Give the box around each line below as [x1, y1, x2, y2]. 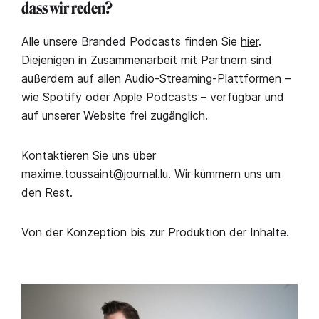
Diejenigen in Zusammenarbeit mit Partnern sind [21, 52, 272, 67]
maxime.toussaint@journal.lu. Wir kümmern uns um [21, 166, 281, 181]
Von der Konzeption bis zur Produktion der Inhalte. [21, 224, 289, 239]
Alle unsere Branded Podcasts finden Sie [21, 33, 241, 48]
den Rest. [21, 184, 73, 199]
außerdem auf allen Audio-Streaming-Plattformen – [21, 70, 291, 85]
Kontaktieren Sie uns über [21, 147, 156, 162]
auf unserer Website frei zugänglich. [21, 108, 208, 122]
